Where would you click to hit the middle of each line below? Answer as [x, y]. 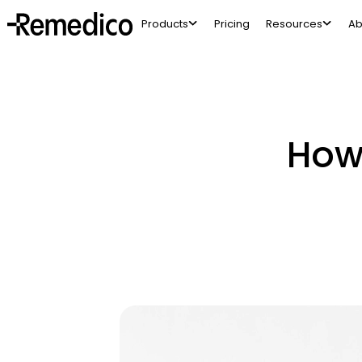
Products [165, 23]
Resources [294, 23]
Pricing [232, 23]
